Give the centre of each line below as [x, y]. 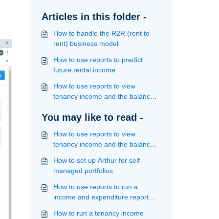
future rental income [84, 70]
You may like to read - [92, 117]
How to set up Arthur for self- [98, 160]
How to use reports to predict [98, 60]
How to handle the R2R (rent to [101, 33]
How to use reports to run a [95, 187]
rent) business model [86, 44]
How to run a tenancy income [98, 213]
